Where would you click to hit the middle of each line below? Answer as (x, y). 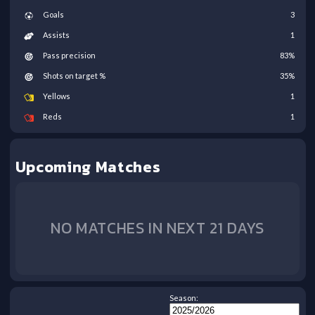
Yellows (56, 96)
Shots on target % (74, 76)
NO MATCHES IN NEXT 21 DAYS (157, 229)
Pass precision (69, 56)
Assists (56, 35)
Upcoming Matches (88, 167)
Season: (184, 298)
